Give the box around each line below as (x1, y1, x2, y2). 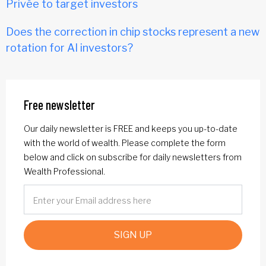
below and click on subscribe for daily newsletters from (24, 151, 242, 162)
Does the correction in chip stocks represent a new (6, 25, 259, 38)
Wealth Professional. (24, 166, 105, 176)
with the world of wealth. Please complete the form (24, 137, 226, 148)
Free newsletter (24, 96, 95, 112)
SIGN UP (114, 229, 152, 240)
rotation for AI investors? (6, 41, 133, 54)
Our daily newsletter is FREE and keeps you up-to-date (24, 123, 237, 134)
